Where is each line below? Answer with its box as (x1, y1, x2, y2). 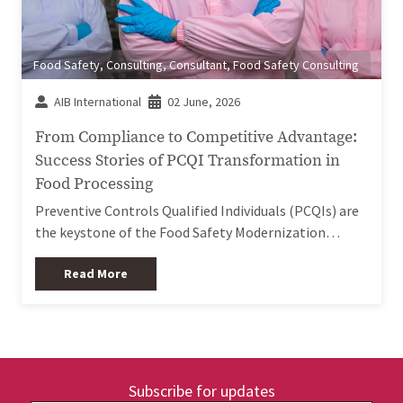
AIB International (54, 93, 141, 110)
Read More (64, 264, 128, 282)
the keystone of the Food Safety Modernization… (35, 222, 340, 241)
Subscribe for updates (128, 380, 275, 401)
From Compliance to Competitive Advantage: (35, 124, 357, 148)
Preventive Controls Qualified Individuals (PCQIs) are (35, 201, 359, 219)
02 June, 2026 (167, 93, 240, 110)
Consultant (169, 56, 227, 73)
